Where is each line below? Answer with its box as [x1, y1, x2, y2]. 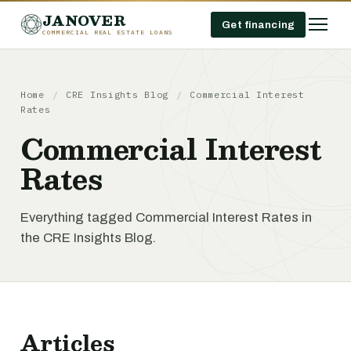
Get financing [222, 18, 295, 31]
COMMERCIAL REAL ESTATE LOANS [42, 27, 173, 36]
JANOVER [42, 9, 125, 31]
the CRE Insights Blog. [20, 230, 156, 245]
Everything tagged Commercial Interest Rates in [20, 210, 312, 225]
